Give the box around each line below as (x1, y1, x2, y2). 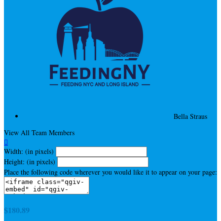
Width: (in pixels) (4, 146, 54, 156)
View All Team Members (4, 127, 74, 137)
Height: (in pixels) (4, 156, 55, 166)
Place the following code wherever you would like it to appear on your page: (4, 167, 217, 177)
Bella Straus (174, 111, 207, 121)
